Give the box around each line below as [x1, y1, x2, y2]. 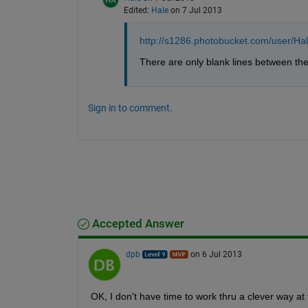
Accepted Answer [89, 217, 184, 230]
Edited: [123, 5, 151, 15]
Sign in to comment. [87, 102, 173, 113]
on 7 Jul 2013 [170, 5, 222, 15]
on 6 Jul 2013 [190, 249, 242, 259]
